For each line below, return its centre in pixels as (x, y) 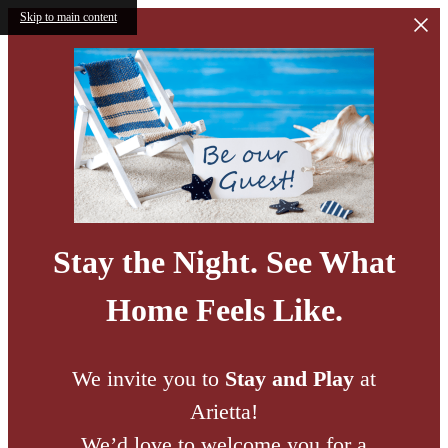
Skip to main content (68, 17)
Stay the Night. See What (224, 262)
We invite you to (148, 378)
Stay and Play (289, 378)
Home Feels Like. (224, 310)
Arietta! (224, 411)
